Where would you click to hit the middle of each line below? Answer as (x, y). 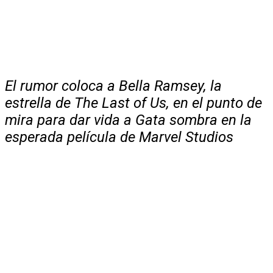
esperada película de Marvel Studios (119, 137)
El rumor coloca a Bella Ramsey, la (113, 86)
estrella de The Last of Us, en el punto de (133, 103)
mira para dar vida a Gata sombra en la (128, 120)
